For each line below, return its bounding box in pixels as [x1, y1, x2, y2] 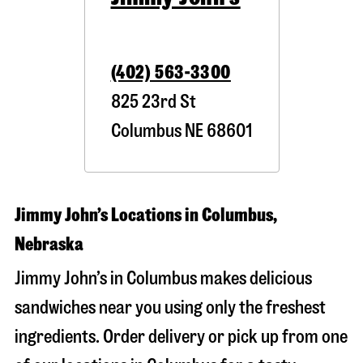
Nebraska [15, 235, 83, 254]
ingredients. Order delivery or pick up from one [15, 327, 348, 346]
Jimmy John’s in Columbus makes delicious [15, 269, 312, 288]
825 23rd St [110, 92, 196, 111]
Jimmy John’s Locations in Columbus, [15, 206, 277, 224]
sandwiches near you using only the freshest [15, 298, 326, 317]
